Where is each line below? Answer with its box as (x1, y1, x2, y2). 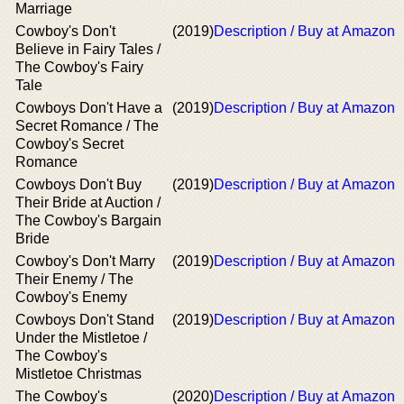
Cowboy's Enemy (15, 289, 127, 305)
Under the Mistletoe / (15, 330, 147, 345)
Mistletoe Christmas (15, 366, 142, 381)
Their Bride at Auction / (15, 195, 161, 210)
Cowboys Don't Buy (15, 177, 142, 192)
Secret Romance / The (15, 118, 159, 133)
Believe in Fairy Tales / (15, 41, 161, 57)
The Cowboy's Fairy (15, 60, 143, 75)
